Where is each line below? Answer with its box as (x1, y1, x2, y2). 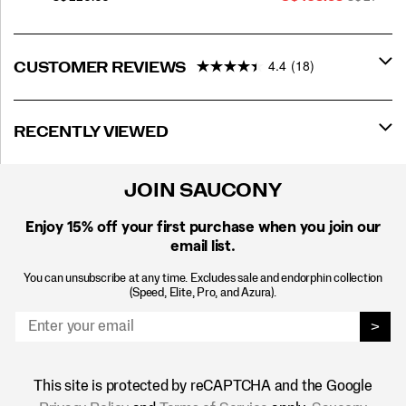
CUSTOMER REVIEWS (14, 60, 189, 76)
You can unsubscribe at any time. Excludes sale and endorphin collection (23, 271, 383, 285)
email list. (170, 237, 236, 254)
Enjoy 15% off (24, 217, 119, 235)
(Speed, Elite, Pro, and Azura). (130, 285, 276, 299)
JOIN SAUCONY (124, 181, 282, 201)
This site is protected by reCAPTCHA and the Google (34, 379, 372, 393)
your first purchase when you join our (118, 217, 382, 235)
